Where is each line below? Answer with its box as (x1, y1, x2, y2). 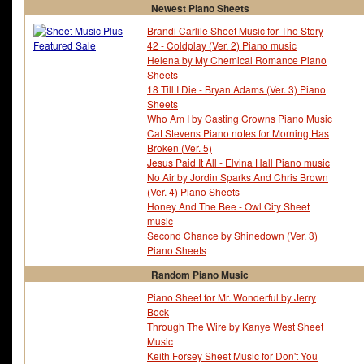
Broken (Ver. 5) (147, 141, 212, 155)
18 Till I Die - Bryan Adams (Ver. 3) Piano (147, 82, 326, 97)
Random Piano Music (151, 267, 249, 283)
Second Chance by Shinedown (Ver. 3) (147, 228, 318, 243)
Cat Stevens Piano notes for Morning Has (147, 126, 329, 141)
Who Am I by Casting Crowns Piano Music (147, 111, 332, 126)
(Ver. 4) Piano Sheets (147, 184, 240, 199)
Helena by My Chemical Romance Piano (147, 53, 327, 67)
